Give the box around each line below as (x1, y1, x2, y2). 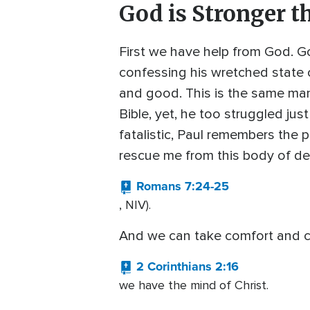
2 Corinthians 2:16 (136, 257, 239, 276)
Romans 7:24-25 (136, 177, 229, 196)
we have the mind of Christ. (119, 277, 268, 293)
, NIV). (119, 197, 151, 213)
